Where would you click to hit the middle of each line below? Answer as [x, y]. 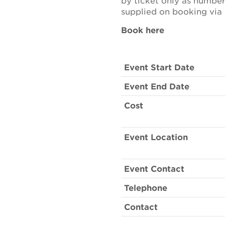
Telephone [146, 187]
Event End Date [157, 86]
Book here [143, 30]
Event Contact [154, 168]
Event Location [156, 137]
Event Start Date [159, 67]
